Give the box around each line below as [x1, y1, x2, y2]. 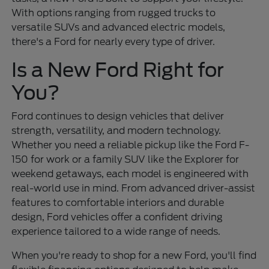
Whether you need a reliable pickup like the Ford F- [11, 139, 250, 151]
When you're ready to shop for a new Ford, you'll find [11, 249, 257, 261]
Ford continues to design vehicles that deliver [11, 110, 225, 122]
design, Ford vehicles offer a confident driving [11, 211, 223, 223]
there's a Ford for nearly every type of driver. [11, 35, 216, 47]
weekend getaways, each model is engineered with [11, 168, 249, 180]
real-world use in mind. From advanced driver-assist [11, 182, 256, 194]
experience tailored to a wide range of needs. [11, 225, 221, 237]
